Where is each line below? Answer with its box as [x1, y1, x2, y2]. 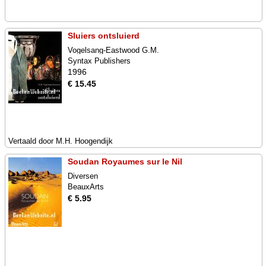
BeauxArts [68, 182, 104, 191]
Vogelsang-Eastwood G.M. [68, 46, 159, 55]
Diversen [68, 172, 98, 180]
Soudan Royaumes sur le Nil [68, 157, 182, 166]
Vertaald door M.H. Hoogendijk [8, 137, 113, 145]
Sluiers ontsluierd [68, 31, 140, 40]
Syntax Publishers [68, 56, 131, 65]
